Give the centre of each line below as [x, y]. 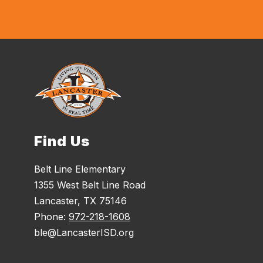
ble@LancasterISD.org [84, 232]
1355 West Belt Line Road [90, 185]
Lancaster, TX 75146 [81, 200]
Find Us [62, 141]
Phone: [52, 216]
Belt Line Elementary [80, 169]
